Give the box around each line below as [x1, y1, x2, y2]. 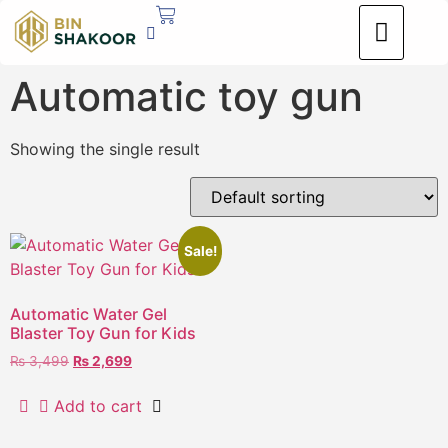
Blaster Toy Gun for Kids [10, 323, 196, 343]
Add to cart [54, 395, 142, 416]
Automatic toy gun [10, 72, 363, 121]
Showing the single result [10, 139, 200, 159]
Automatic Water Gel [10, 304, 167, 324]
